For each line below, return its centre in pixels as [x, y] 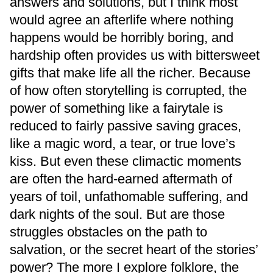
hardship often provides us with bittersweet [135, 55]
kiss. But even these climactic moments [126, 161]
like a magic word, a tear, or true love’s [122, 144]
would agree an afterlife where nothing [122, 20]
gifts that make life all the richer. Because [130, 73]
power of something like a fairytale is [116, 108]
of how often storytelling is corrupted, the [128, 91]
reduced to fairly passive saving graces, [126, 126]
